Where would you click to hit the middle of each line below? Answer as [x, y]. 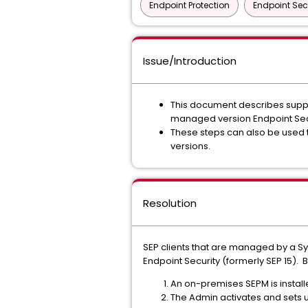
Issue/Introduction [190, 61]
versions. [190, 146]
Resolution [170, 203]
